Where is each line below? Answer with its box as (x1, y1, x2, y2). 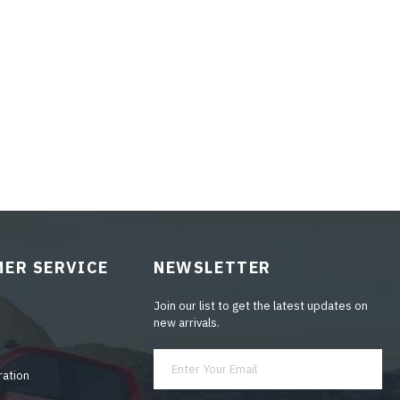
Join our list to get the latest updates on (154, 298, 368, 313)
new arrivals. (154, 315, 220, 330)
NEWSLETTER (154, 257, 271, 278)
